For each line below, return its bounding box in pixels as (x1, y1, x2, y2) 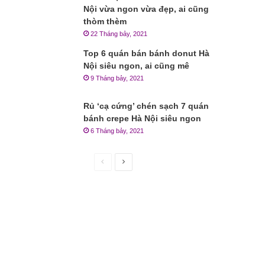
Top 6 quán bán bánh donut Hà (83, 49, 210, 58)
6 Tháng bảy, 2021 (91, 127, 144, 134)
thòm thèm (83, 17, 127, 26)
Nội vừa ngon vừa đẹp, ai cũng (83, 4, 209, 14)
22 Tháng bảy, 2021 (91, 30, 148, 37)
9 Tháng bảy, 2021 (91, 75, 144, 82)
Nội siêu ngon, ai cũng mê (83, 61, 190, 70)
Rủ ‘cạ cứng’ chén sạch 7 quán (83, 101, 209, 111)
